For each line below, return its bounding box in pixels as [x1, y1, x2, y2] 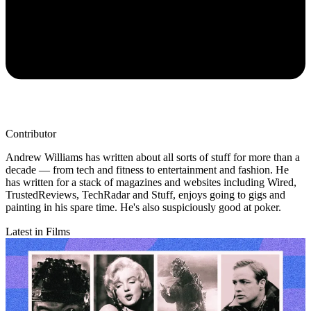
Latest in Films [6, 226, 70, 238]
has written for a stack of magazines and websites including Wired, [6, 176, 296, 189]
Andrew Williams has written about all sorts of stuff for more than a [6, 151, 300, 164]
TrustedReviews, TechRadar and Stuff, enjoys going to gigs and [6, 189, 285, 201]
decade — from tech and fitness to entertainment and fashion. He [6, 164, 289, 176]
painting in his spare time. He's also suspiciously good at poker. [6, 201, 281, 214]
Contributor [6, 128, 56, 140]
